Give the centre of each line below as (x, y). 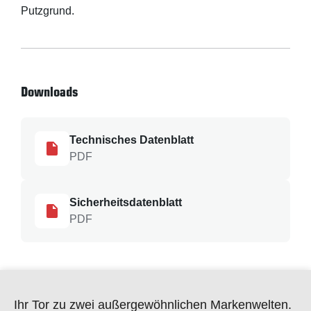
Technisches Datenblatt (132, 140)
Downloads (50, 92)
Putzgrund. (48, 11)
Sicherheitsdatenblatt (126, 202)
